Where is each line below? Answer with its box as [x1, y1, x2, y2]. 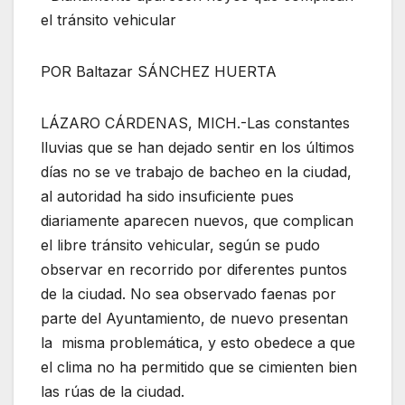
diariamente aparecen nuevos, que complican [41, 212, 353, 231]
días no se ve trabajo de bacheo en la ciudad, [41, 163, 352, 182]
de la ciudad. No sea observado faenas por [41, 285, 336, 304]
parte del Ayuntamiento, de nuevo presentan [41, 309, 348, 328]
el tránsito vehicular [41, 11, 176, 30]
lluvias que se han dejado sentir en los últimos [41, 138, 354, 157]
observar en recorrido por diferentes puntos [41, 260, 347, 279]
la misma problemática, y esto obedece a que [41, 334, 355, 353]
